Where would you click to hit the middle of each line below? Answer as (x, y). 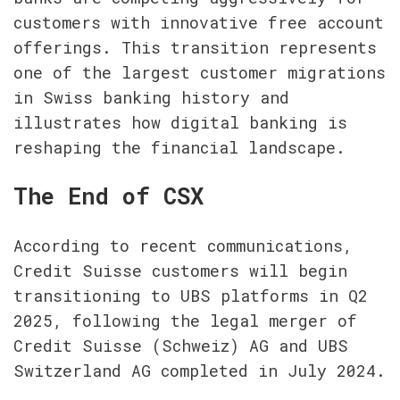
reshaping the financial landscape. (179, 147)
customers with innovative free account (199, 22)
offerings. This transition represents (195, 47)
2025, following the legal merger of (185, 321)
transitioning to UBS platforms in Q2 (191, 296)
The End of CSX (108, 196)
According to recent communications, (183, 246)
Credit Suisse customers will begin (180, 271)
